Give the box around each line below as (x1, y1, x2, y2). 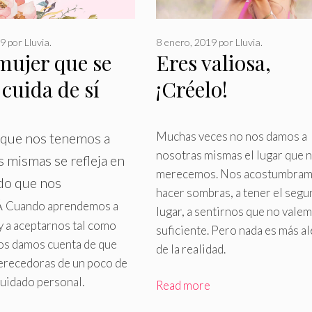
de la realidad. (155, 241, 226, 256)
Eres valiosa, (155, 48, 271, 77)
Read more (155, 278, 210, 293)
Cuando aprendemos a (6, 198, 119, 213)
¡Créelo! (155, 75, 228, 103)
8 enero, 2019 (155, 36, 217, 48)
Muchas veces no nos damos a (155, 128, 307, 143)
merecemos (155, 166, 216, 181)
